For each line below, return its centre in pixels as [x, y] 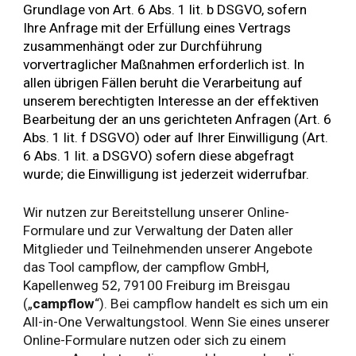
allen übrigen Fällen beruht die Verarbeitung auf [163, 82]
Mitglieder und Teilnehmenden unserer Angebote [168, 249]
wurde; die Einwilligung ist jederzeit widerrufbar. [166, 174]
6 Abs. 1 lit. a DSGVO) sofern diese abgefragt [159, 155]
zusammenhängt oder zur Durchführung [143, 46]
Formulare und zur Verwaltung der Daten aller [159, 231]
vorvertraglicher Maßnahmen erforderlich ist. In [164, 64]
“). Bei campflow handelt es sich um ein [212, 304]
